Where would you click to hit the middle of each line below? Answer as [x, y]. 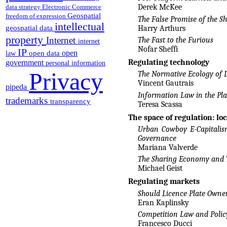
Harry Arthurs [161, 28]
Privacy [66, 81]
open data [45, 53]
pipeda [17, 87]
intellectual [80, 26]
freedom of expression [36, 16]
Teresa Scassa [160, 104]
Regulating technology [168, 62]
